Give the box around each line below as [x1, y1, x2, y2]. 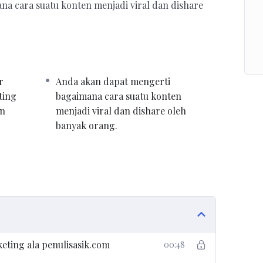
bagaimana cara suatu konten [55, 90, 181, 103]
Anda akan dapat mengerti [55, 75, 170, 88]
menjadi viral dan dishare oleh [55, 104, 186, 117]
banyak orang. [55, 119, 117, 132]
